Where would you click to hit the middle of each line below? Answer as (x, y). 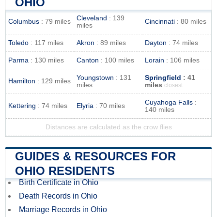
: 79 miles (55, 22)
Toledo (18, 43)
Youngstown (95, 78)
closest (173, 85)
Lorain (155, 61)
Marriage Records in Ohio (63, 210)
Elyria (85, 106)
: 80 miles (191, 22)
